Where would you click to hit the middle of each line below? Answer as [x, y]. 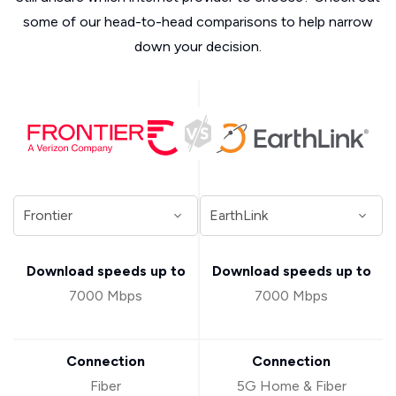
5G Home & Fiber [291, 386]
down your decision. [198, 46]
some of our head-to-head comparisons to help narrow [198, 22]
